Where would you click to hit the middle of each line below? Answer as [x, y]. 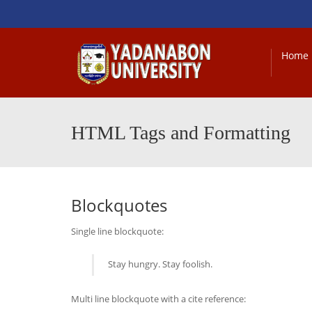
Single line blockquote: [117, 231]
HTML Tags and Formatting [181, 133]
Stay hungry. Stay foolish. [160, 264]
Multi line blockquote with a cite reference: [158, 299]
